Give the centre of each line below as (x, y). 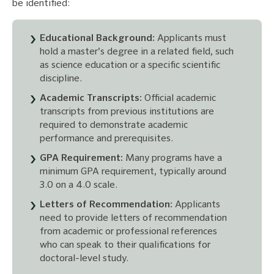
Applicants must (191, 39)
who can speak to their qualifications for (125, 246)
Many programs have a (172, 159)
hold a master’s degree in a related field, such (137, 52)
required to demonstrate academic (114, 126)
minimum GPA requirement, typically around (133, 172)
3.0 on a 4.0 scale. (79, 186)
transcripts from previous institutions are (127, 112)
